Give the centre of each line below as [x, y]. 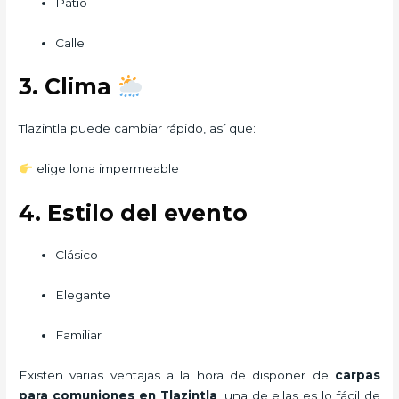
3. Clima [69, 87]
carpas [357, 375]
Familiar [79, 334]
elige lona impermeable [106, 169]
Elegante [83, 295]
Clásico [77, 255]
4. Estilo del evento [134, 213]
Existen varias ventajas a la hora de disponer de [177, 375]
